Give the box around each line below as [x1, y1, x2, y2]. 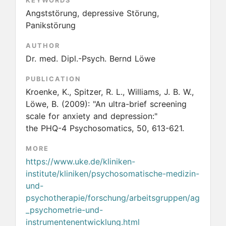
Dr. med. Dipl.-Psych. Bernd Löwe [26, 53, 155, 64]
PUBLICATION [26, 75, 81, 83]
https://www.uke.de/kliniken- [26, 156, 135, 166]
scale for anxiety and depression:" [26, 111, 157, 121]
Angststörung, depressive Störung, [26, 8, 159, 18]
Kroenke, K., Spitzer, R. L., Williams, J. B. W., [26, 87, 194, 97]
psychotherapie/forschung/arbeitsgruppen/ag [26, 193, 200, 203]
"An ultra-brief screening [93, 99, 187, 109]
